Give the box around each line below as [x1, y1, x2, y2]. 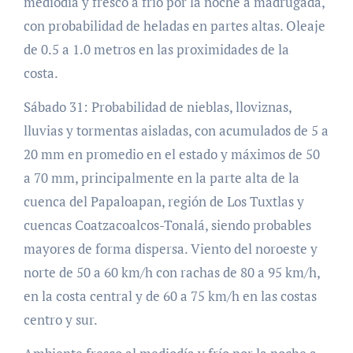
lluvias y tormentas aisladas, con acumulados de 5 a [23, 121, 329, 140]
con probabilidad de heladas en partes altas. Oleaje [23, 17, 325, 35]
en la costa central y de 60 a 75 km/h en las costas [23, 287, 317, 306]
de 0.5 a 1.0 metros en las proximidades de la [23, 40, 289, 59]
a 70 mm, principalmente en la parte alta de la [23, 169, 299, 188]
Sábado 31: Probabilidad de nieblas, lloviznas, [23, 98, 292, 117]
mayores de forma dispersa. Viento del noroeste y [23, 240, 318, 258]
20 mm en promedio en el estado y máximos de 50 [23, 145, 320, 164]
